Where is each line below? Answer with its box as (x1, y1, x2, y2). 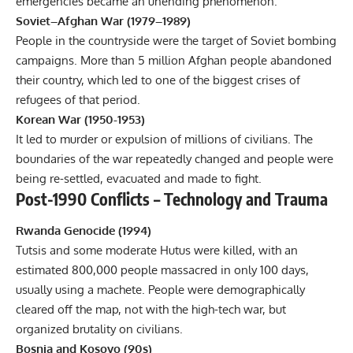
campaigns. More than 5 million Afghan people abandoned (16, 53, 332, 69)
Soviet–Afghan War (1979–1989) (16, 13, 191, 29)
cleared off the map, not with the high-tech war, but (16, 301, 286, 317)
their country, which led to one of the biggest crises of (16, 72, 300, 88)
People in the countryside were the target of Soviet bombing (16, 33, 336, 49)
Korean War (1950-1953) (16, 112, 145, 128)
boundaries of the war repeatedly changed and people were (16, 151, 333, 167)
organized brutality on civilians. (16, 321, 183, 336)
